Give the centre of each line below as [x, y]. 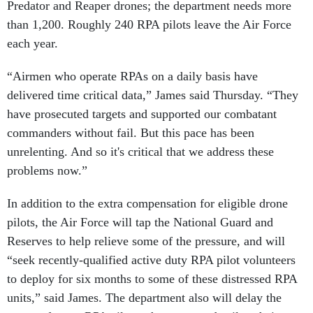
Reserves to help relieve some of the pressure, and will [146, 241]
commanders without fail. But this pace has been [131, 133]
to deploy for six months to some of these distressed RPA [152, 279]
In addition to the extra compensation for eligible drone [147, 203]
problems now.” [47, 170]
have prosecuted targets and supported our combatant [142, 114]
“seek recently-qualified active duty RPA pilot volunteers [151, 260]
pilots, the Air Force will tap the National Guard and [140, 222]
